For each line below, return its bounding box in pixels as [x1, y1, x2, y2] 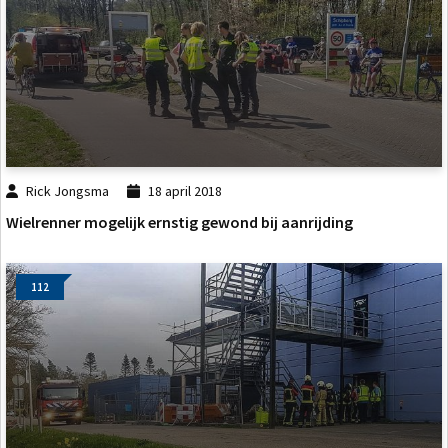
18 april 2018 [147, 182, 222, 201]
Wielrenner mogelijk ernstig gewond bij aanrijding [6, 211, 353, 232]
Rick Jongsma [26, 182, 110, 201]
